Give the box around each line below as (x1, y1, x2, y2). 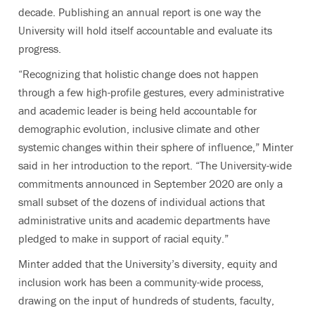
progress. (18, 41, 61, 56)
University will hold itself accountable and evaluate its (18, 23, 272, 38)
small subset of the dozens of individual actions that (18, 195, 265, 210)
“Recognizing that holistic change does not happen (18, 67, 259, 82)
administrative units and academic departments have (18, 213, 270, 228)
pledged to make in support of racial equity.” (18, 231, 229, 246)
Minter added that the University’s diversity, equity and (18, 257, 278, 271)
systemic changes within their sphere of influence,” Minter (18, 140, 293, 155)
